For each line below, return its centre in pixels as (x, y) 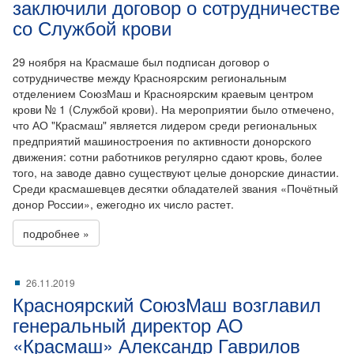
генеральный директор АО (128, 324)
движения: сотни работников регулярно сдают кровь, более (168, 156)
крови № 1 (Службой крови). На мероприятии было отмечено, (173, 109)
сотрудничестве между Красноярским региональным (150, 77)
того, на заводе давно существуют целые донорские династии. (176, 172)
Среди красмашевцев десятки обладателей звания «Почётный (175, 188)
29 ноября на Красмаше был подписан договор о (141, 62)
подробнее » (56, 233)
